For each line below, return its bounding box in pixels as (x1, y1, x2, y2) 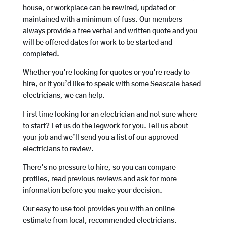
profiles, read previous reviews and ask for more (22, 176, 177, 183)
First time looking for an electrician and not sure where (22, 111, 197, 119)
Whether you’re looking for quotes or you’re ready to (22, 69, 190, 77)
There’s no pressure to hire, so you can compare (22, 164, 176, 172)
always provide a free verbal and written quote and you (22, 28, 197, 35)
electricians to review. (22, 146, 94, 153)
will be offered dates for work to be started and (22, 39, 172, 47)
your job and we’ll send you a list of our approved (22, 134, 178, 142)
